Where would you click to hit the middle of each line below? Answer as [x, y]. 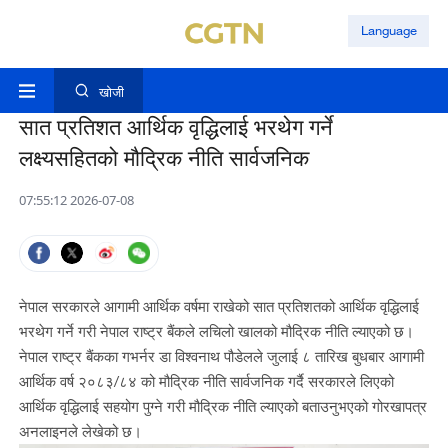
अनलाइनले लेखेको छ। [82, 431]
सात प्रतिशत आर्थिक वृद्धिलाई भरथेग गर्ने [175, 127]
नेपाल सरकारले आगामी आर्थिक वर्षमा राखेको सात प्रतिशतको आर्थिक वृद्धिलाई [218, 306]
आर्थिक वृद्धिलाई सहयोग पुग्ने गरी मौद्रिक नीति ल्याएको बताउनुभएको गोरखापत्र [222, 406]
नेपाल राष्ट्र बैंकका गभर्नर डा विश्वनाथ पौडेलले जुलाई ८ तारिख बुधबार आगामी [221, 356]
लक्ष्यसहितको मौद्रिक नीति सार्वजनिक [163, 158]
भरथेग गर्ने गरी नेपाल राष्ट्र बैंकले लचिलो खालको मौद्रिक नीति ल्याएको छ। [216, 331]
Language [388, 30]
